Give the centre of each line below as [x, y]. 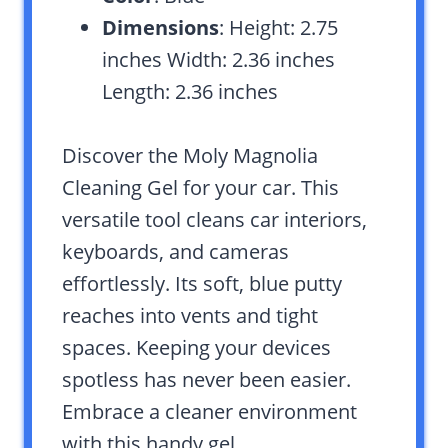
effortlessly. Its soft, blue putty [202, 284]
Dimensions [160, 28]
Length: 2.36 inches [190, 92]
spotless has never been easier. [206, 380]
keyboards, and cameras [175, 252]
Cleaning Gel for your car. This [200, 188]
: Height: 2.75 [278, 28]
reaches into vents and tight [190, 316]
